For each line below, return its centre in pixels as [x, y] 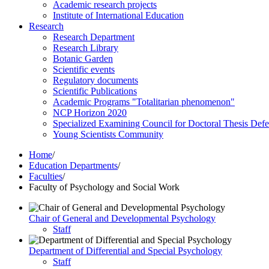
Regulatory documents [95, 80]
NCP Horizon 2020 [90, 113]
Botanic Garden [83, 59]
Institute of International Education [118, 15]
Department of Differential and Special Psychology [125, 251]
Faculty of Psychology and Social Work [104, 187]
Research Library [86, 48]
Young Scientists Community [108, 134]
